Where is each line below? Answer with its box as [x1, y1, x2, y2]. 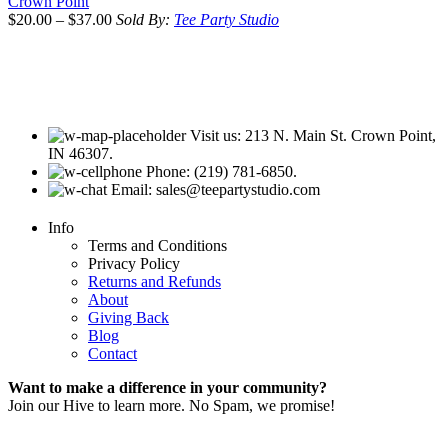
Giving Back [88, 308, 169, 326]
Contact [88, 344, 137, 362]
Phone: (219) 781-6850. [146, 162, 297, 180]
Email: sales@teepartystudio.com [111, 180, 320, 198]
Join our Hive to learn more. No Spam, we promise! [8, 396, 335, 414]
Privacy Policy [88, 254, 180, 272]
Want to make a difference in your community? [8, 378, 327, 396]
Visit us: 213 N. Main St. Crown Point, [190, 126, 436, 144]
